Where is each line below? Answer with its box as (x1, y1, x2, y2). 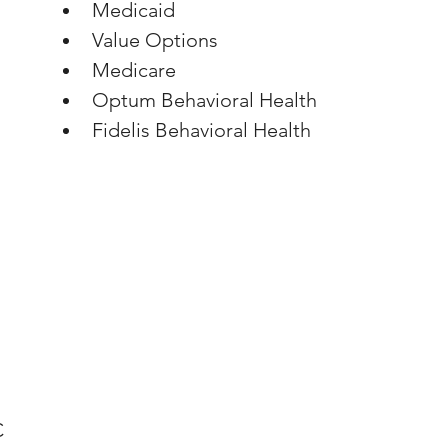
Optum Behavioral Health (92, 88, 317, 112)
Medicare (92, 58, 176, 82)
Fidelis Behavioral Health (92, 118, 311, 142)
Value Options (92, 28, 218, 52)
